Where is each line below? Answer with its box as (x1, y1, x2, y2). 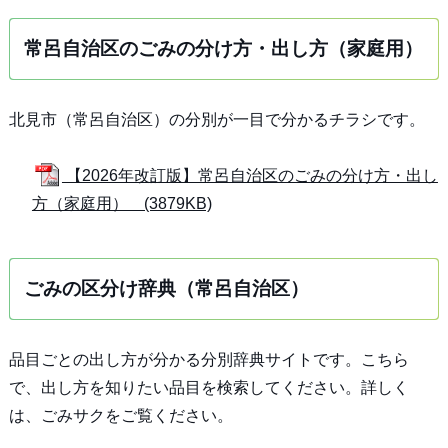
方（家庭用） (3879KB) (31, 195, 212, 212)
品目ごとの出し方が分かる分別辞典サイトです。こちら (8, 351, 409, 368)
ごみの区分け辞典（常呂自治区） (23, 278, 309, 299)
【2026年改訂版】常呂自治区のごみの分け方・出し (61, 167, 438, 184)
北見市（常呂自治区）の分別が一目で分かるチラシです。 (8, 111, 425, 128)
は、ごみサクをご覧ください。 (8, 407, 233, 424)
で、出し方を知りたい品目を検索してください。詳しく (8, 379, 409, 396)
